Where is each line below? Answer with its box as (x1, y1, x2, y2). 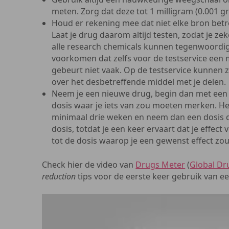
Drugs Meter (135, 159, 186, 170)
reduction (42, 171, 76, 182)
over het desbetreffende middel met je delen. (52, 76, 226, 87)
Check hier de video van (42, 159, 136, 170)
